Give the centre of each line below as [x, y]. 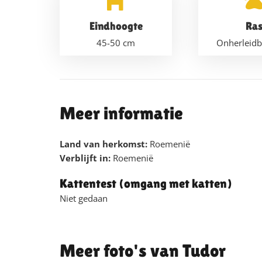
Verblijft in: [86, 158]
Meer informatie [121, 113]
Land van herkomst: [105, 144]
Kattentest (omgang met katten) [146, 184]
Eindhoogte [116, 25]
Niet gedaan [84, 199]
